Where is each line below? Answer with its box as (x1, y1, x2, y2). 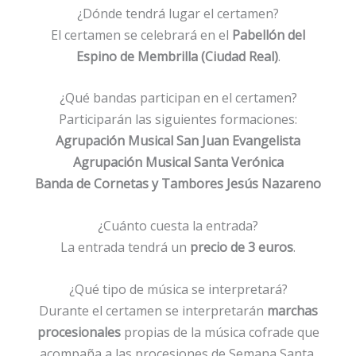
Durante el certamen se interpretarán (38, 301, 267, 319)
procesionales (37, 323, 121, 341)
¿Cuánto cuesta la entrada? (98, 217, 258, 234)
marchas (266, 301, 318, 319)
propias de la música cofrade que (120, 323, 319, 341)
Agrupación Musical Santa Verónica (72, 153, 284, 172)
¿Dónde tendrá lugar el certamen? (77, 4, 279, 22)
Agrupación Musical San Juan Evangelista (56, 132, 300, 150)
